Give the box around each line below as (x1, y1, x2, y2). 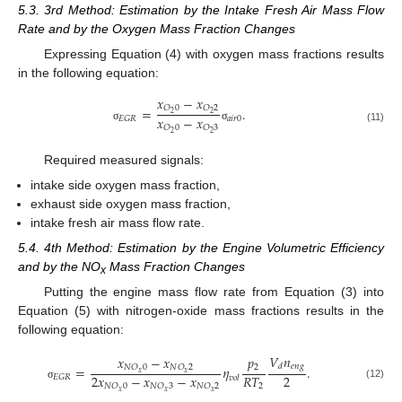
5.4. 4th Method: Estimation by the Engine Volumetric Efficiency (18, 240, 384, 255)
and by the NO (18, 259, 100, 274)
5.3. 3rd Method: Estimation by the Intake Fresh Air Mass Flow (18, 3, 384, 18)
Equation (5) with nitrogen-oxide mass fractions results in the (18, 303, 384, 319)
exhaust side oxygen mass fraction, (31, 196, 232, 211)
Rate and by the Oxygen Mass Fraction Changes (18, 22, 295, 37)
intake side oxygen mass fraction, (31, 177, 221, 192)
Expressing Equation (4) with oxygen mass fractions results (43, 47, 384, 62)
